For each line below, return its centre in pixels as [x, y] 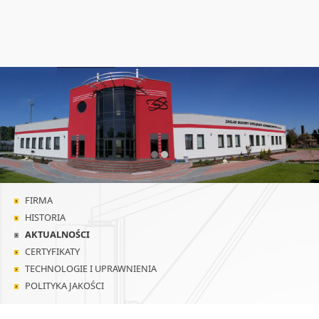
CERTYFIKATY [52, 252]
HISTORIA [45, 218]
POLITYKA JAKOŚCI [64, 286]
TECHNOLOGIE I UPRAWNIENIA [91, 269]
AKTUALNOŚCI [57, 235]
